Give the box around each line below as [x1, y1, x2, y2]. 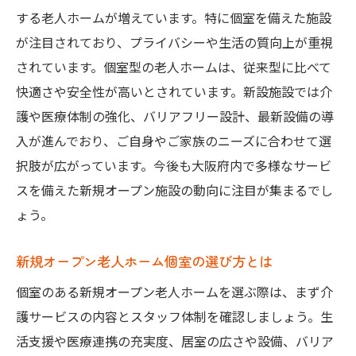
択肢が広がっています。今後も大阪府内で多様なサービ [16, 156, 331, 176]
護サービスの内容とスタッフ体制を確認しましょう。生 [16, 307, 333, 327]
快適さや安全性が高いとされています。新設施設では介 [16, 82, 332, 102]
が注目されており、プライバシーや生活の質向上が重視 [16, 33, 333, 52]
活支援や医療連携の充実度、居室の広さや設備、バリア [16, 331, 334, 351]
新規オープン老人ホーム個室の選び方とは [16, 251, 273, 272]
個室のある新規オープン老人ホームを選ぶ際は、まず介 [16, 282, 333, 302]
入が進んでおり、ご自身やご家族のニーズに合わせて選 [16, 131, 331, 151]
